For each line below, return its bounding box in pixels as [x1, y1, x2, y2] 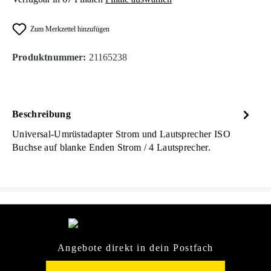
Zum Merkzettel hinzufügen [30, 24, 109, 33]
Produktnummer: [12, 51, 89, 62]
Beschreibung [12, 108, 71, 119]
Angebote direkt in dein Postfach [57, 243, 214, 253]
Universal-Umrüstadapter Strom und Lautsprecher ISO [12, 128, 231, 139]
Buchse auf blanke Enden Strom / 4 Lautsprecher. [12, 142, 211, 152]
